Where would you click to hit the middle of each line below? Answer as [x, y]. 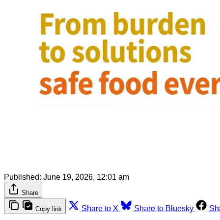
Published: [23, 177]
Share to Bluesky [164, 209]
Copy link [49, 209]
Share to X [100, 209]
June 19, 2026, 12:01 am [86, 177]
